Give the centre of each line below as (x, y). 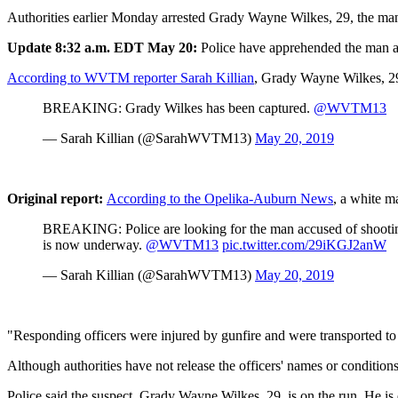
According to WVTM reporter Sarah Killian (131, 78)
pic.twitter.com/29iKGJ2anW (304, 245)
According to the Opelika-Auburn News (220, 199)
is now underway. (94, 245)
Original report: (55, 199)
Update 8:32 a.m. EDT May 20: (102, 48)
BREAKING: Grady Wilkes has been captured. (178, 108)
